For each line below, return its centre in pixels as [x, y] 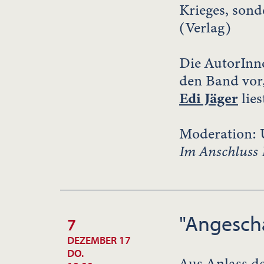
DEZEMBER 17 [99, 240]
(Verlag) [205, 28]
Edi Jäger [209, 99]
